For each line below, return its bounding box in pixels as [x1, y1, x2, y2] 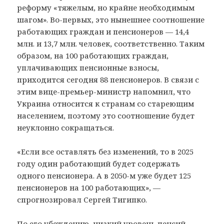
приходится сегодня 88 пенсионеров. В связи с [17, 74, 199, 84]
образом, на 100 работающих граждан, [17, 50, 169, 60]
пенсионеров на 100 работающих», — [17, 182, 161, 192]
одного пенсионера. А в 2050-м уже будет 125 [17, 170, 191, 180]
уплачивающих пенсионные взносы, [17, 62, 159, 72]
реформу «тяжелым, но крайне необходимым [17, 2, 195, 12]
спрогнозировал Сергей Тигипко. [17, 194, 147, 204]
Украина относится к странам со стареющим [17, 98, 194, 108]
